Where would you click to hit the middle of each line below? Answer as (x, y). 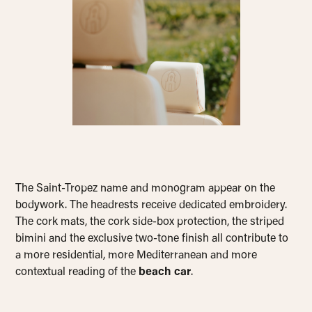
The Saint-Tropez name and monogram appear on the (146, 189)
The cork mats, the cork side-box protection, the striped (150, 223)
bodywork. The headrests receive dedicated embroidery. (151, 206)
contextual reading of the (77, 273)
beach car (165, 273)
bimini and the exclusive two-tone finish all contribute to (152, 239)
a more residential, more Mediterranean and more (136, 256)
